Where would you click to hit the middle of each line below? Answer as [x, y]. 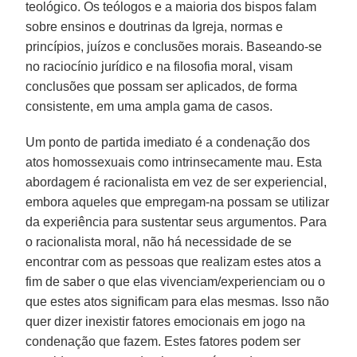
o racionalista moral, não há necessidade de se [159, 241]
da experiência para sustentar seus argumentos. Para [177, 222]
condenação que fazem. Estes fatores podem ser [163, 341]
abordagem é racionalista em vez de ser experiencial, [177, 182]
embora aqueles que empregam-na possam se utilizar [178, 202]
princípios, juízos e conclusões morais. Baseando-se [174, 46]
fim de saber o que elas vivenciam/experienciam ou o [176, 281]
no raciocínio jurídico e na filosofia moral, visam [159, 66]
